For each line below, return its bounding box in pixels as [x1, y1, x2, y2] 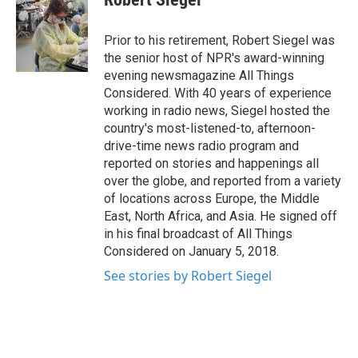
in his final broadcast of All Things [104, 226, 292, 241]
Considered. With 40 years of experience [104, 86, 332, 101]
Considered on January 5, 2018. [104, 244, 279, 259]
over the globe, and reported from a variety [104, 173, 341, 189]
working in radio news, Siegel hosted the [104, 103, 330, 118]
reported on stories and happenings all [104, 156, 319, 171]
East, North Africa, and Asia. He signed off [104, 209, 337, 224]
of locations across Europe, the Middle [104, 191, 320, 206]
